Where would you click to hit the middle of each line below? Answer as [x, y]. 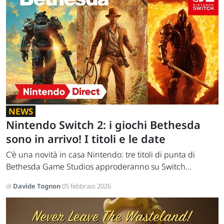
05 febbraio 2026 [86, 186]
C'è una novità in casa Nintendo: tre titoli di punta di [100, 155]
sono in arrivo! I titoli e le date [86, 139]
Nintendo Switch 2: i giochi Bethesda [103, 125]
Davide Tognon [37, 186]
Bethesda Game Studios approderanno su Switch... [99, 167]
